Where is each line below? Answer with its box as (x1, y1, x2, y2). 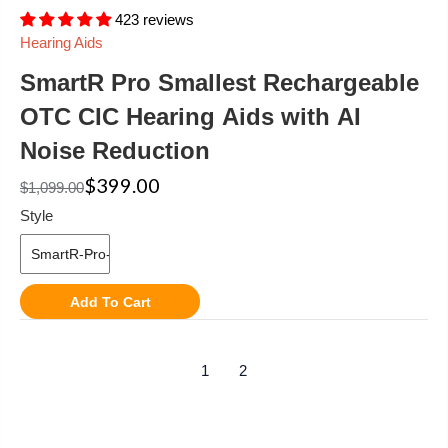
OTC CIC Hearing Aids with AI (20, 103, 361, 131)
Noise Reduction (20, 137, 210, 165)
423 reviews (115, 11, 194, 29)
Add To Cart (69, 293, 151, 310)
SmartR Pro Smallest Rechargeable (20, 69, 419, 97)
